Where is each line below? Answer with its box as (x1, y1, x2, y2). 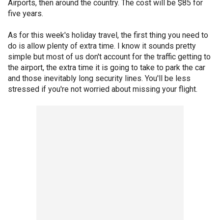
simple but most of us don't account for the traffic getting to (8, 52, 211, 61)
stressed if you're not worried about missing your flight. (8, 84, 197, 94)
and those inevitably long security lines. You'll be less (8, 73, 191, 83)
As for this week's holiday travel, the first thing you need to (8, 30, 208, 40)
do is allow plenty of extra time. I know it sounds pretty (8, 41, 196, 51)
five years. (8, 8, 43, 18)
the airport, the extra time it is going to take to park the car (8, 62, 205, 72)
